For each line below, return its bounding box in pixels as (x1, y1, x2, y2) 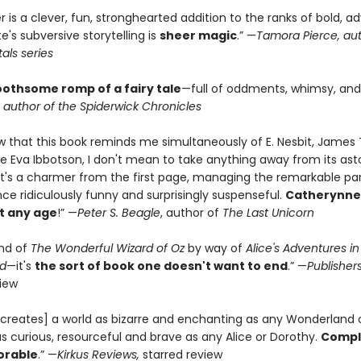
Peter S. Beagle (77, 205, 160, 221)
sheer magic (159, 27, 237, 44)
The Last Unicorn (218, 205, 314, 221)
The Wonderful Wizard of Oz (30, 240, 185, 256)
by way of (184, 240, 246, 256)
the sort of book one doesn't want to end (34, 258, 288, 274)
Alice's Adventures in (245, 240, 359, 256)
